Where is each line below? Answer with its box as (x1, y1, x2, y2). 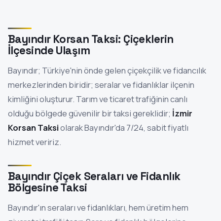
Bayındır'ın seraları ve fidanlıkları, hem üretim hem (8, 201, 188, 213)
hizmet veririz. (8, 136, 61, 147)
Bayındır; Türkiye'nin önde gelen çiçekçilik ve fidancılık (8, 64, 206, 76)
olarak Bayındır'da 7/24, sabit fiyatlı (59, 121, 188, 133)
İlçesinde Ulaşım (8, 43, 90, 58)
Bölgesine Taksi (8, 180, 87, 195)
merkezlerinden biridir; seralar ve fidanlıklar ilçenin (8, 78, 194, 90)
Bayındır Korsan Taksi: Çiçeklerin (8, 32, 174, 46)
